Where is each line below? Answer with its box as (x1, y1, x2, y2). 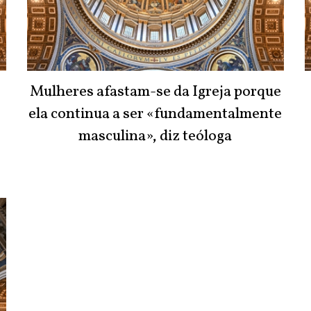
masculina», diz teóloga (78, 126, 233, 148)
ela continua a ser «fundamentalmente (28, 103, 283, 126)
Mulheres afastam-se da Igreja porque (29, 81, 281, 103)
